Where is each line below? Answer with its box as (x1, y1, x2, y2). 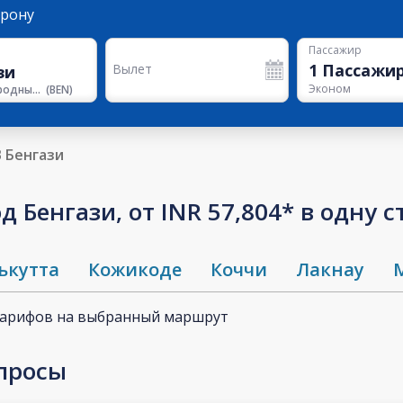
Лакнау (296, 257, 364, 282)
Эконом (308, 81, 351, 97)
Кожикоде (88, 257, 182, 282)
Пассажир (308, 42, 362, 58)
